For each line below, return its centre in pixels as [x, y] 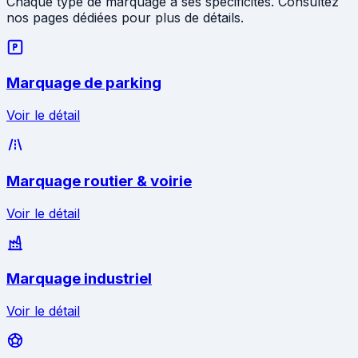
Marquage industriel [79, 279]
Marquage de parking [84, 83]
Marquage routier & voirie [99, 181]
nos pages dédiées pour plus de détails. [125, 17]
